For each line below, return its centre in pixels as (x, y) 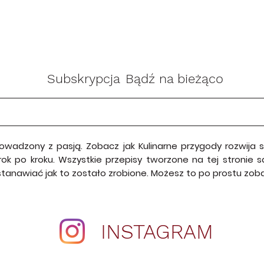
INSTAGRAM (157, 232)
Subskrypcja (83, 79)
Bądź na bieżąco (174, 79)
